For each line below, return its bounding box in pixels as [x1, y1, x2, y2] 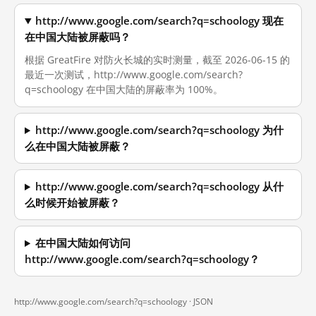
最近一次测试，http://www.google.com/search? [25, 68, 243, 81]
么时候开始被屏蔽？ [25, 196, 120, 209]
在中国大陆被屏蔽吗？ [25, 30, 130, 44]
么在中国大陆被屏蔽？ [25, 140, 130, 153]
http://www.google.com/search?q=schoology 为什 [35, 123, 284, 137]
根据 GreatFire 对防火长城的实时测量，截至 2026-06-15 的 [25, 53, 290, 66]
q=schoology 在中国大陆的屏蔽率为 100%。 [25, 83, 223, 96]
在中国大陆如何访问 [35, 236, 131, 250]
